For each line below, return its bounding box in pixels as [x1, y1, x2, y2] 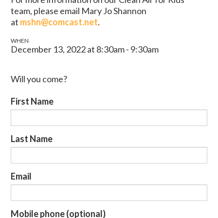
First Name [11, 95, 54, 107]
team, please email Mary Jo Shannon [11, 5, 147, 16]
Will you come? [11, 73, 68, 84]
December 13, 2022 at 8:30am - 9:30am [11, 43, 159, 54]
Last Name [11, 133, 53, 144]
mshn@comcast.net [20, 16, 98, 27]
